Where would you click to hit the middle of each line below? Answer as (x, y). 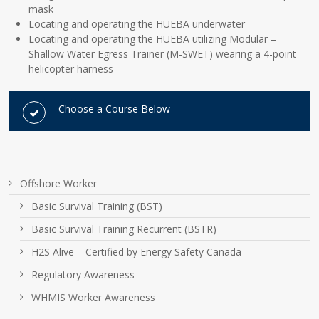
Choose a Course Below (115, 108)
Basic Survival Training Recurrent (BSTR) (124, 229)
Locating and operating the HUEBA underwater (137, 23)
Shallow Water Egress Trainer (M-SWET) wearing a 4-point (163, 53)
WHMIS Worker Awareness (94, 297)
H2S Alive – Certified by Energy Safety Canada (137, 251)
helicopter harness (71, 68)
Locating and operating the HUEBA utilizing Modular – (153, 38)
